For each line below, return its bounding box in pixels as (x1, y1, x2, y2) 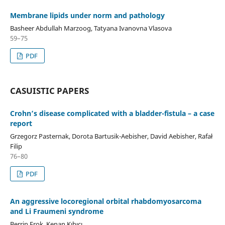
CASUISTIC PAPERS (10, 84, 89, 96)
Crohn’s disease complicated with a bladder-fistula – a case (10, 108, 214, 118)
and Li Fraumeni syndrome (10, 206, 103, 216)
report (10, 118, 32, 128)
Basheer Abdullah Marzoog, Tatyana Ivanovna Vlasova (10, 23, 172, 33)
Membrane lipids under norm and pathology (10, 10, 165, 20)
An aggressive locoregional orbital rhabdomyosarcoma (10, 196, 201, 206)
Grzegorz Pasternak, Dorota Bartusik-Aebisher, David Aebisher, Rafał (10, 131, 212, 141)
